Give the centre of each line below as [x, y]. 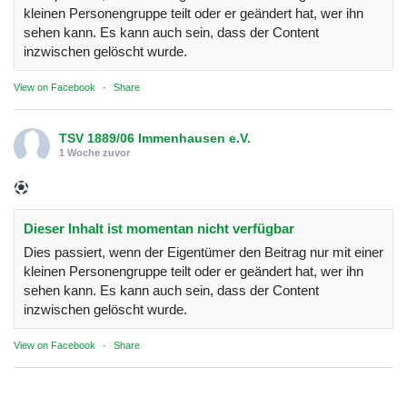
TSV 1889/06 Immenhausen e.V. [155, 138]
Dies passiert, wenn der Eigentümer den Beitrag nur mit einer [203, 252]
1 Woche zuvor [94, 152]
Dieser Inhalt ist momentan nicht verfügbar [159, 228]
